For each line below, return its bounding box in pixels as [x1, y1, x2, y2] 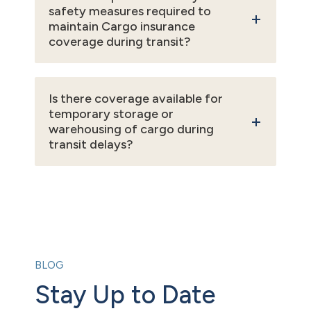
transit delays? [49, 137, 133, 153]
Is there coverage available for [49, 91, 223, 107]
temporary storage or [49, 106, 174, 122]
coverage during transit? [49, 34, 191, 50]
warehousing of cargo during [49, 121, 214, 137]
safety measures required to [49, 3, 211, 19]
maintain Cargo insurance [49, 19, 195, 35]
